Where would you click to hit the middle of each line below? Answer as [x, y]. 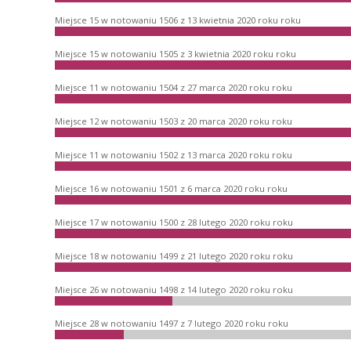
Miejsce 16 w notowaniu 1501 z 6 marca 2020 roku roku [171, 188]
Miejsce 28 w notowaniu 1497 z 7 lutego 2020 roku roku [172, 323]
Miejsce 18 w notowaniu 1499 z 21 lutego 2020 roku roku [174, 255]
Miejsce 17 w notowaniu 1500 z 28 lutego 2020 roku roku [174, 222]
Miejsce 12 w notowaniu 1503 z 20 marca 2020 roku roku [174, 121]
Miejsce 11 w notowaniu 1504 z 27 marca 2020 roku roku [174, 87]
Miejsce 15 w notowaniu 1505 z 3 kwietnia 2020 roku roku [175, 53]
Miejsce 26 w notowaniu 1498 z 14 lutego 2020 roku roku [174, 289]
